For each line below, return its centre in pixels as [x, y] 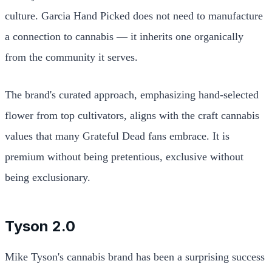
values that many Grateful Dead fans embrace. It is [117, 136]
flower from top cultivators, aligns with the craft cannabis [132, 115]
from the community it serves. [71, 57]
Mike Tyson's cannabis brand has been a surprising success [135, 257]
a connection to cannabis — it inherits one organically [124, 36]
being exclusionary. [48, 177]
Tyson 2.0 [40, 226]
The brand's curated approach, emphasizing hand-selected [132, 94]
